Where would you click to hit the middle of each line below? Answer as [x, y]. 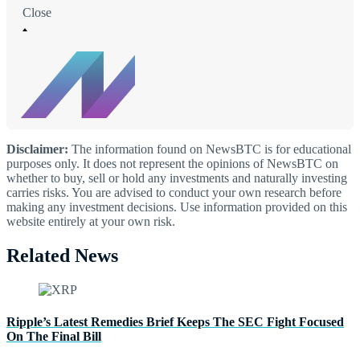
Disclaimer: [37, 149]
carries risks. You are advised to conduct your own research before [174, 193]
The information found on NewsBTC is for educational [210, 149]
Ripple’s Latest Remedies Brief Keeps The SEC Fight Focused [175, 321]
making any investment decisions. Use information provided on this [177, 207]
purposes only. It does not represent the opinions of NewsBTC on [172, 164]
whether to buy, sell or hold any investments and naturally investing [177, 178]
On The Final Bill [54, 336]
